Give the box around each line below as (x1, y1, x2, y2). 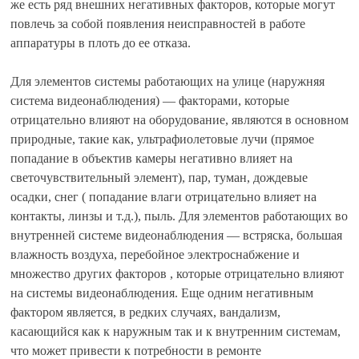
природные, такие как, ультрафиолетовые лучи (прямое (10, 131, 314, 146)
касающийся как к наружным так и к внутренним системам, (10, 324, 341, 338)
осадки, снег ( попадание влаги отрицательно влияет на (10, 189, 317, 204)
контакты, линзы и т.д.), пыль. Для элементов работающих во (10, 208, 348, 223)
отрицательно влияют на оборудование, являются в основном (10, 112, 349, 127)
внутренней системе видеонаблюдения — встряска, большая (10, 228, 342, 242)
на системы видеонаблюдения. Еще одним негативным (10, 285, 313, 300)
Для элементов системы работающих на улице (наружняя (10, 74, 325, 88)
